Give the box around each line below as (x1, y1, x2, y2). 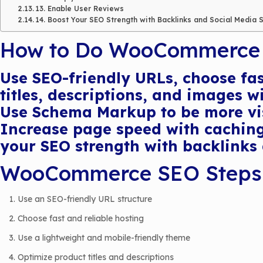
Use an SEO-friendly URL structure (18, 194, 152, 204)
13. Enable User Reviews (35, 4, 124, 13)
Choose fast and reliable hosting (18, 213, 144, 224)
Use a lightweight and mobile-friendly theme (18, 232, 190, 243)
